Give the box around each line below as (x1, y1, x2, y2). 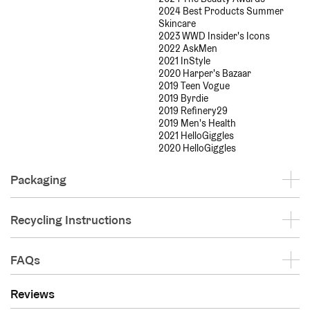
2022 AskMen (158, 42, 217, 55)
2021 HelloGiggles (158, 129, 234, 142)
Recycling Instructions (10, 211, 131, 228)
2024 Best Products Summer (158, 4, 284, 17)
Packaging (10, 171, 66, 188)
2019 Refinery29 (158, 104, 228, 117)
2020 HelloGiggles (158, 141, 236, 154)
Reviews (10, 286, 55, 302)
